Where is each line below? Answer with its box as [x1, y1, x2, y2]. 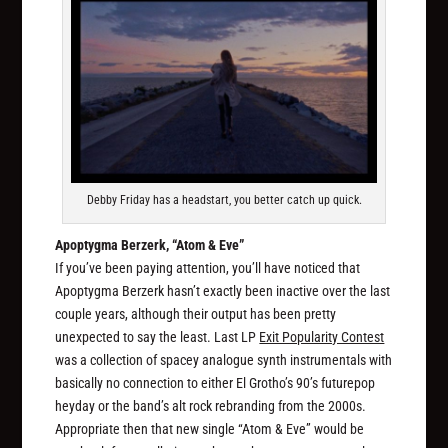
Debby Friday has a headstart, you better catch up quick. [86, 193, 362, 208]
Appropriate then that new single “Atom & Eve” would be [55, 421, 365, 438]
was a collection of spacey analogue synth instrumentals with [55, 352, 393, 369]
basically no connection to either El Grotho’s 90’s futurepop [55, 375, 376, 392]
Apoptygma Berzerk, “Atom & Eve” [55, 237, 245, 254]
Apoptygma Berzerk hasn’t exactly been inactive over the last [55, 283, 391, 300]
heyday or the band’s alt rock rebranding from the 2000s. [55, 398, 367, 415]
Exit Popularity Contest [259, 329, 385, 346]
